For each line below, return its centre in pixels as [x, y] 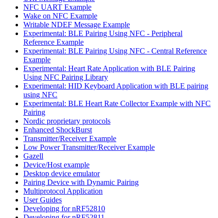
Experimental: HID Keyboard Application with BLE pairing [116, 86]
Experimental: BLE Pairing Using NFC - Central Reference [115, 51]
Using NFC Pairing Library [66, 77]
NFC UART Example [57, 7]
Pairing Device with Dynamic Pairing [81, 182]
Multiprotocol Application [63, 191]
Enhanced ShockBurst [58, 129]
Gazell [33, 156]
